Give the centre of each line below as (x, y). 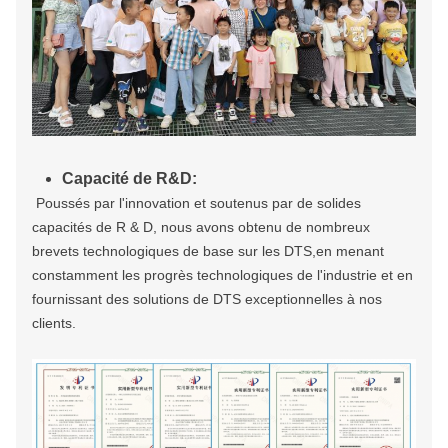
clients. (54, 323)
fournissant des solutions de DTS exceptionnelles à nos (207, 299)
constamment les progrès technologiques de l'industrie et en (222, 275)
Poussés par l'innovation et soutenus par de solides (198, 203)
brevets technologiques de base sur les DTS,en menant (208, 251)
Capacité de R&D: (129, 179)
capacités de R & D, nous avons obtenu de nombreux (201, 227)
